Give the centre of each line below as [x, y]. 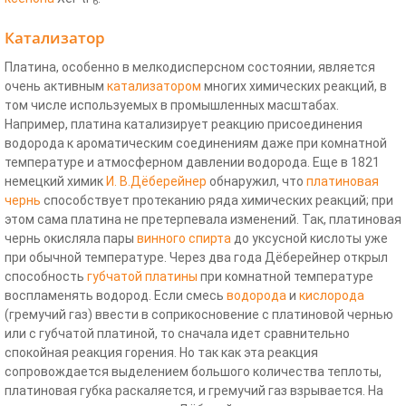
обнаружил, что [256, 181]
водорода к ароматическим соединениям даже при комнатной [196, 143]
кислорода [332, 295]
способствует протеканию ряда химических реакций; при [217, 200]
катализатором [154, 86]
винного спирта [184, 238]
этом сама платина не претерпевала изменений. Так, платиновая [203, 219]
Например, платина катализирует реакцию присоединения [184, 124]
